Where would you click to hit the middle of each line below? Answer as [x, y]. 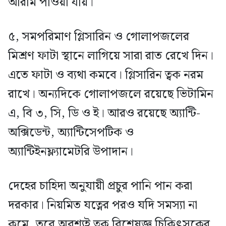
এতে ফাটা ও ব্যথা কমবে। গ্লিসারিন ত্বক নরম [106, 75]
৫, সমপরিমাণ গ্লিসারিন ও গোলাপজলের [99, 37]
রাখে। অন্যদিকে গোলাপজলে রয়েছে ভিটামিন [111, 94]
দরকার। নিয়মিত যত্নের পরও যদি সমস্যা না [103, 205]
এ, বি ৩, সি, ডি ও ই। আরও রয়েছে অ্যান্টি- [104, 113]
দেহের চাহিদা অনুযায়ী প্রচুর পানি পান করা [100, 186]
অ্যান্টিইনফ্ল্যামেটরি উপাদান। [71, 152]
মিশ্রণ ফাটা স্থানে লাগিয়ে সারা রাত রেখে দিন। [111, 56]
